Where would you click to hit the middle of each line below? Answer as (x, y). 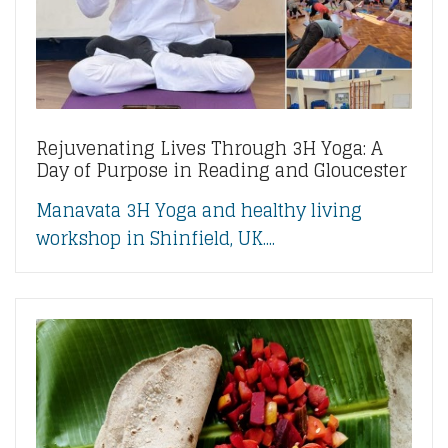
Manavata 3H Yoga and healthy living (199, 209)
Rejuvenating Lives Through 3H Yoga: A (209, 147)
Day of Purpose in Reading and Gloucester (221, 169)
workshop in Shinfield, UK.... (155, 237)
